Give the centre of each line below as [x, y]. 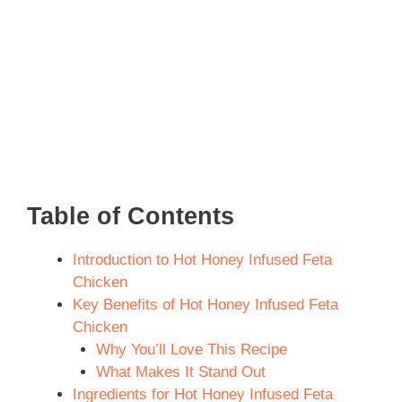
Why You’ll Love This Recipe [191, 349]
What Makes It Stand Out [180, 371]
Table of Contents [131, 216]
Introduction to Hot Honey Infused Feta [202, 259]
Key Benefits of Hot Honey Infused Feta [205, 304]
